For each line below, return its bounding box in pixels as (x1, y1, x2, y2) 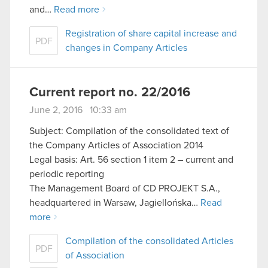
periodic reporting (29, 169, 104, 179)
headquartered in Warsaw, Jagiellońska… (29, 198, 200, 208)
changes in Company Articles (65, 42, 187, 53)
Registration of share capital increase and (65, 28, 237, 38)
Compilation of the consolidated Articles (65, 236, 233, 246)
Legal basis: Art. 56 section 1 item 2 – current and (29, 155, 233, 165)
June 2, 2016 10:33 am (29, 105, 127, 115)
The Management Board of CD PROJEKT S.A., (29, 184, 220, 194)
